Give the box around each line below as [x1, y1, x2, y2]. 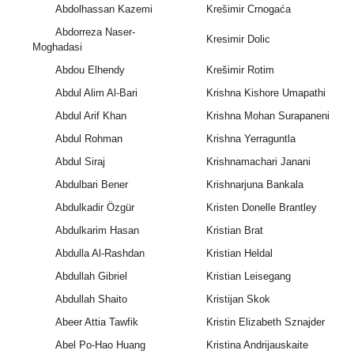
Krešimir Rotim [205, 64, 274, 77]
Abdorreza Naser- [55, 26, 135, 39]
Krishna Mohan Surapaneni [205, 110, 330, 122]
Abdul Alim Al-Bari [55, 87, 137, 100]
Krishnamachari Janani [205, 156, 311, 168]
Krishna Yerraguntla [205, 133, 296, 145]
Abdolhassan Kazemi [55, 3, 153, 16]
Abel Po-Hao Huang [55, 339, 145, 352]
